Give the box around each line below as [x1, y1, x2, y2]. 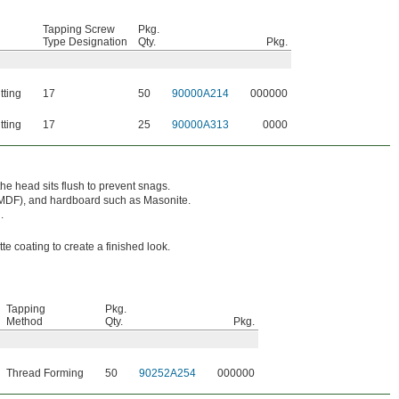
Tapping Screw [43, 23, 115, 37]
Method [6, 315, 43, 329]
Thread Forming [6, 367, 84, 380]
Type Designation [43, 36, 127, 49]
